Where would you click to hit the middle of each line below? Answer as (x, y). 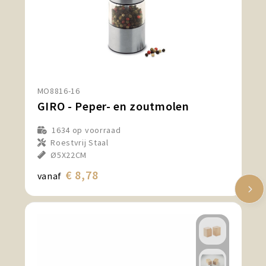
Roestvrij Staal (80, 143)
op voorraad (96, 130)
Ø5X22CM (69, 155)
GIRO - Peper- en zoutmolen (113, 106)
